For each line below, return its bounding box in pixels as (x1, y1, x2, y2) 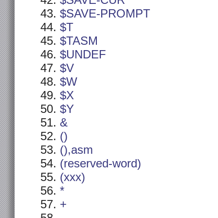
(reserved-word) (60, 157, 141, 170)
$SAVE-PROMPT (60, 7, 150, 20)
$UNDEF (60, 48, 106, 61)
